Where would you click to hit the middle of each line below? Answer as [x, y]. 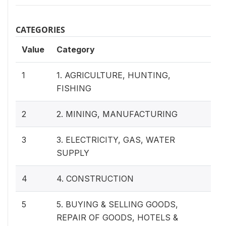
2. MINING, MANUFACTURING [117, 114]
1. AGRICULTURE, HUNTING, [114, 75]
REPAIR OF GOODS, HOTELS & [117, 217]
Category [76, 49]
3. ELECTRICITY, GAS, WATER [116, 139]
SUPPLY [73, 153]
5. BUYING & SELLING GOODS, [117, 204]
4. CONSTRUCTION [95, 178]
